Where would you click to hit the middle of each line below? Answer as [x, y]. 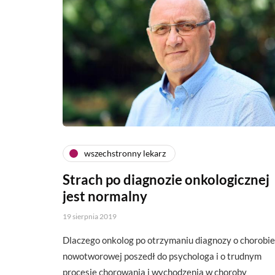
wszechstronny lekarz [125, 153]
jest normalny [105, 196]
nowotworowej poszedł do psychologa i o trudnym [162, 256]
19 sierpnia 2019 [90, 216]
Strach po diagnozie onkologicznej [166, 179]
